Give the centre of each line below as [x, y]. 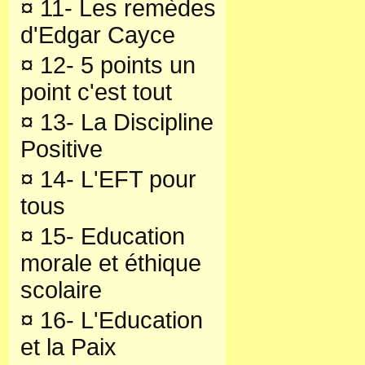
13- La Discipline [123, 122]
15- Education [109, 236]
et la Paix [68, 347]
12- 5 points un [114, 65]
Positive [62, 149]
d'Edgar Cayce [98, 35]
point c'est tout [96, 92]
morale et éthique [111, 263]
